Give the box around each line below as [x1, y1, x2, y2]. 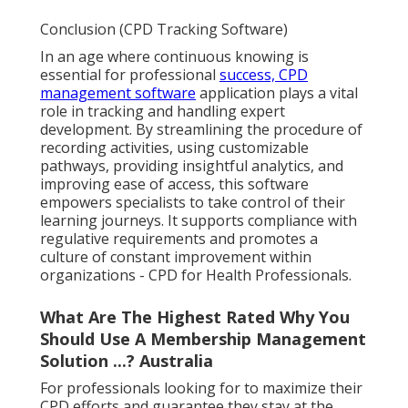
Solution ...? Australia [40, 349, 213, 372]
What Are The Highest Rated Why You [40, 305, 350, 328]
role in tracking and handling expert [40, 100, 285, 121]
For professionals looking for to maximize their [40, 377, 362, 398]
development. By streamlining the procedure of [40, 118, 362, 139]
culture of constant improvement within [40, 246, 311, 267]
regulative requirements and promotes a [40, 228, 318, 249]
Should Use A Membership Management [40, 327, 366, 350]
